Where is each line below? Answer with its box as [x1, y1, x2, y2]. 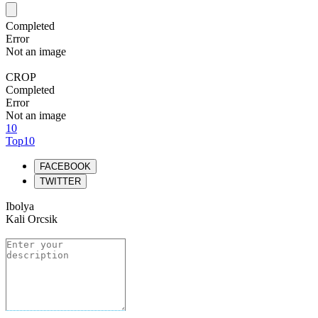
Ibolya [6, 200, 34, 212]
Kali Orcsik [6, 213, 57, 225]
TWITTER [40, 176, 81, 187]
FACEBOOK [40, 161, 91, 172]
